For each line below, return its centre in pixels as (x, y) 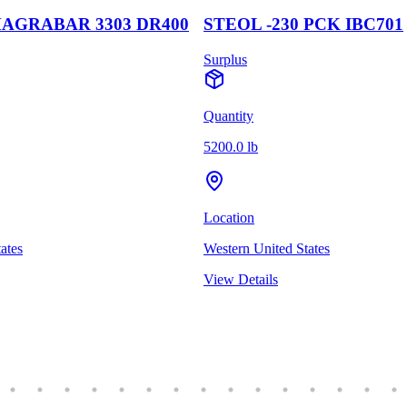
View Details (241, 279)
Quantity (228, 115)
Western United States (267, 248)
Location (229, 217)
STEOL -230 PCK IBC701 (303, 24)
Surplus (225, 59)
